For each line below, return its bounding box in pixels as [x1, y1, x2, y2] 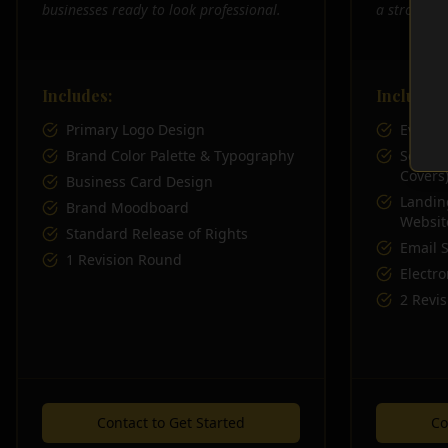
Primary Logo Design [66, 120, 205, 139]
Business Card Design [66, 172, 213, 191]
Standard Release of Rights [66, 224, 248, 243]
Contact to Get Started [97, 413, 245, 432]
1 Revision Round [66, 250, 182, 269]
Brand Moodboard [66, 198, 189, 217]
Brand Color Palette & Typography [66, 146, 294, 165]
